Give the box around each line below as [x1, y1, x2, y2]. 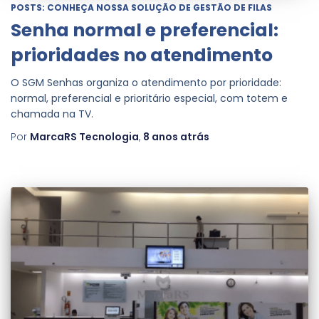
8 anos [143, 129, 178, 144]
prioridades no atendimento [11, 42, 273, 68]
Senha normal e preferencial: [11, 17, 278, 43]
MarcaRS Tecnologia [30, 129, 139, 144]
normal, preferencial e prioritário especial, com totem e [11, 90, 288, 105]
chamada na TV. [11, 106, 93, 121]
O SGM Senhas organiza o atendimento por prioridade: [11, 75, 281, 90]
